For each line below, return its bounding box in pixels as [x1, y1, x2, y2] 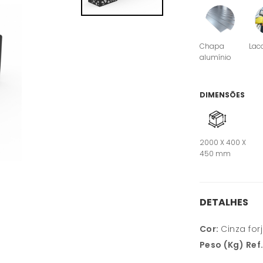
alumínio [199, 52, 231, 62]
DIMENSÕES [199, 90, 245, 100]
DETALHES [199, 195, 248, 210]
